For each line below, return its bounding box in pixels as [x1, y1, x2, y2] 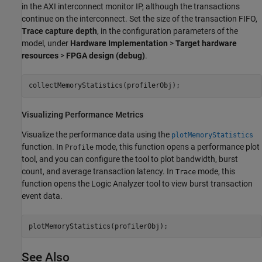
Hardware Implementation [70, 38, 168, 48]
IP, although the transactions [134, 1, 240, 11]
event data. [22, 191, 63, 201]
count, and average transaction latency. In [22, 167, 175, 177]
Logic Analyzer [91, 179, 144, 189]
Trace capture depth [22, 26, 97, 36]
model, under [22, 38, 70, 48]
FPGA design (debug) [66, 50, 145, 60]
